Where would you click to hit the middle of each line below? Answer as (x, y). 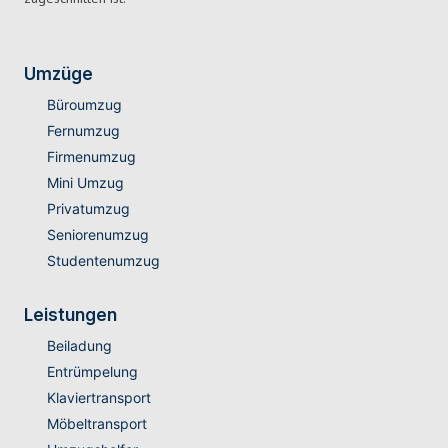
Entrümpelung (92, 372)
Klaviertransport (98, 398)
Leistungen (70, 315)
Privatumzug (88, 209)
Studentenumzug (103, 261)
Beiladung (79, 346)
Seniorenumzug (97, 235)
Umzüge (58, 74)
